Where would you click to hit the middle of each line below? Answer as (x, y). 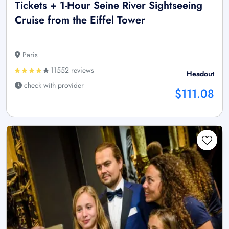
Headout (200, 73)
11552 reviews (71, 70)
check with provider (53, 85)
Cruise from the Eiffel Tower (80, 20)
